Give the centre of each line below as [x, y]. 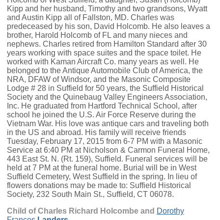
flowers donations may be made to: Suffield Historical [99, 186]
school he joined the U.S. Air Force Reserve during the [101, 115]
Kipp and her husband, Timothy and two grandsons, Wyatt [107, 9]
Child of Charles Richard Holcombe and [82, 211]
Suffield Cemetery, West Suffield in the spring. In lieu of [102, 177]
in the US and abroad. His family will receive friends [96, 133]
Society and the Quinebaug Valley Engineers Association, [107, 97]
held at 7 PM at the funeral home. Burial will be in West [102, 168]
